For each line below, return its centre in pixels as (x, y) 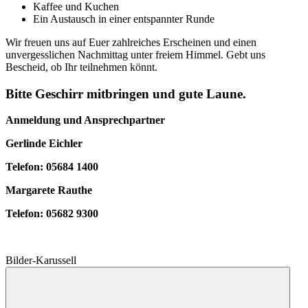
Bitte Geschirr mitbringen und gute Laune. (126, 93)
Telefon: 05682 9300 (52, 214)
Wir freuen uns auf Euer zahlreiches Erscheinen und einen (131, 42)
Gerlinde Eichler (44, 144)
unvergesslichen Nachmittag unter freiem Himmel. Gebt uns (135, 54)
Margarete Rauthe (49, 190)
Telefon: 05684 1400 (52, 167)
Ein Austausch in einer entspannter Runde (125, 19)
